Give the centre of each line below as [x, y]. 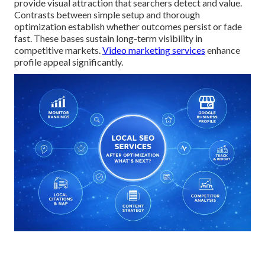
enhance [223, 50]
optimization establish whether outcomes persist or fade [128, 26]
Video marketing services [154, 50]
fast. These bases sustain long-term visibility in [108, 38]
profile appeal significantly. [69, 62]
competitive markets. [58, 50]
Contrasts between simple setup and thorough [107, 14]
